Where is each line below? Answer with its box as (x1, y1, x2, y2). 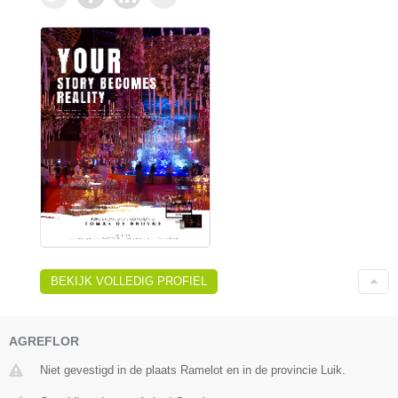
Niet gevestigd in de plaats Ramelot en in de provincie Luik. (40, 363, 346, 378)
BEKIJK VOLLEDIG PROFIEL (51, 275, 207, 289)
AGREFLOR (9, 334, 79, 349)
